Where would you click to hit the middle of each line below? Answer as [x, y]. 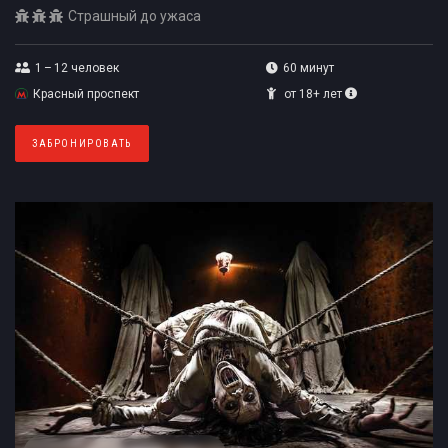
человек [93, 67]
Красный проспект [86, 93]
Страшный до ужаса [134, 15]
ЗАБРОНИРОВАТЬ [82, 143]
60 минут [308, 67]
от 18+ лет [312, 93]
